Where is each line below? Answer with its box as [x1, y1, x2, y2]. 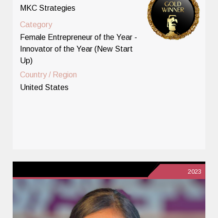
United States [20, 83, 69, 91]
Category [20, 20, 53, 29]
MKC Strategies [20, 3, 76, 12]
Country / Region [20, 70, 77, 79]
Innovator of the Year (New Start [20, 44, 133, 53]
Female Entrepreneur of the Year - [20, 33, 138, 41]
